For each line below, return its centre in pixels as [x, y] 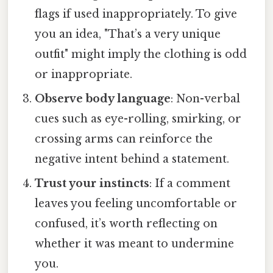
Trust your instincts [92, 183]
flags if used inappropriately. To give [136, 14]
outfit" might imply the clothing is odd [141, 54]
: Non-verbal [206, 98]
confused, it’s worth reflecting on [126, 223]
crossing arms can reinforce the [124, 139]
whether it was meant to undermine [135, 243]
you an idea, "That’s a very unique [128, 34]
